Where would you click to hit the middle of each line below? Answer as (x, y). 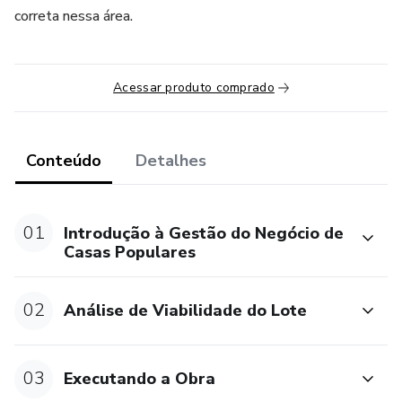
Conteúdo (64, 161)
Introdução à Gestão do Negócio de (204, 233)
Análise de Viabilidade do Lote (186, 311)
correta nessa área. (74, 16)
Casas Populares (130, 252)
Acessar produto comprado (194, 87)
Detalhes (171, 161)
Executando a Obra (140, 379)
